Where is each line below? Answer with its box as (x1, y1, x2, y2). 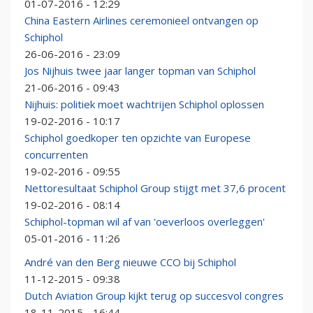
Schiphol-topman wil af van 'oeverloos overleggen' (24, 214, 265, 229)
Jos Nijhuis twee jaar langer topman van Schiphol (24, 64, 256, 78)
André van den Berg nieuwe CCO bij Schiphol (24, 255, 236, 270)
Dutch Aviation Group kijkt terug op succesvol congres (24, 289, 284, 303)
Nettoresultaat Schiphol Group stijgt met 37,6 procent (24, 181, 286, 196)
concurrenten (24, 147, 88, 162)
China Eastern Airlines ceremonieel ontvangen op (24, 13, 259, 28)
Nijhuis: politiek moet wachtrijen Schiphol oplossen (24, 97, 264, 112)
